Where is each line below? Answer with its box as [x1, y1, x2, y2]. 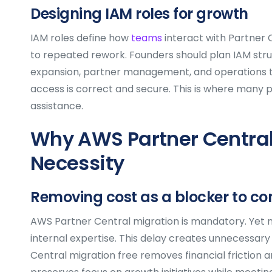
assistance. [30, 98, 83, 113]
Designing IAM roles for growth [30, 3, 248, 24]
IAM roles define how [30, 30, 129, 45]
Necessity [30, 149, 124, 177]
